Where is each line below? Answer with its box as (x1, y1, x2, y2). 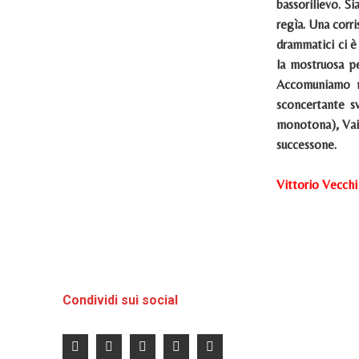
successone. (276, 137, 337, 152)
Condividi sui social (63, 292, 178, 308)
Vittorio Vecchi (276, 177, 357, 192)
